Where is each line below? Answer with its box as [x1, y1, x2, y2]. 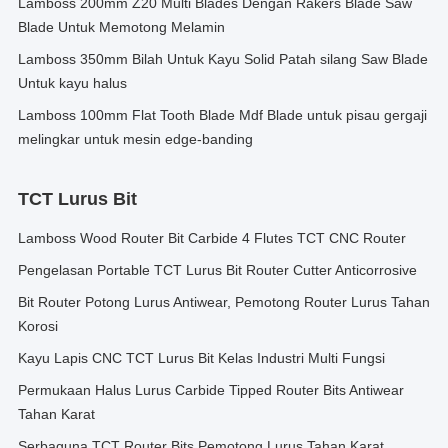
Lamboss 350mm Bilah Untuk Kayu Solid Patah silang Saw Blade [18, 51, 428, 67]
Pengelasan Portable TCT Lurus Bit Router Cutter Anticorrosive [18, 262, 417, 278]
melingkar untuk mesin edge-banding [18, 131, 253, 147]
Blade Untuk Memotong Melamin [18, 19, 225, 35]
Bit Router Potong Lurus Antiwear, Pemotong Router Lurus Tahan [18, 294, 430, 310]
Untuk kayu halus [18, 75, 127, 91]
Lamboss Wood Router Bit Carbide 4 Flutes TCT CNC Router [18, 230, 406, 246]
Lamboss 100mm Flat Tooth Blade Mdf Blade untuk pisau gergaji [18, 107, 427, 123]
